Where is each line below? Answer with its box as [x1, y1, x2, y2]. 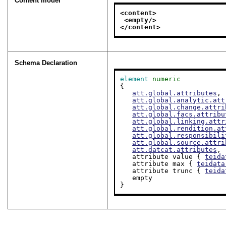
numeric [152, 75, 181, 83]
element [120, 75, 149, 83]
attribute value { [132, 153, 205, 161]
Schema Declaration [15, 59, 78, 67]
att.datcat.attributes [132, 146, 217, 154]
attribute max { [132, 160, 197, 168]
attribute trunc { [132, 167, 205, 175]
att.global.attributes [132, 89, 217, 97]
